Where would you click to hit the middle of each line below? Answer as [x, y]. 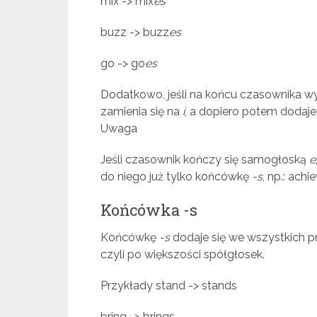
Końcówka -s [149, 210]
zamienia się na [142, 111]
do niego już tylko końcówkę [176, 177]
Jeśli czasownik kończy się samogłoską [205, 160]
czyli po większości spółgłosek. [183, 254]
